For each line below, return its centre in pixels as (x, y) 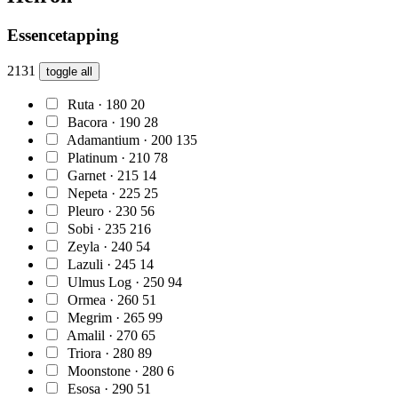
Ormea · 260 (103, 299)
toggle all (69, 71)
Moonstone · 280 (115, 370)
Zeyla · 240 (100, 246)
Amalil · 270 (102, 335)
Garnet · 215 (103, 175)
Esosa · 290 (100, 388)
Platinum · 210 (109, 157)
